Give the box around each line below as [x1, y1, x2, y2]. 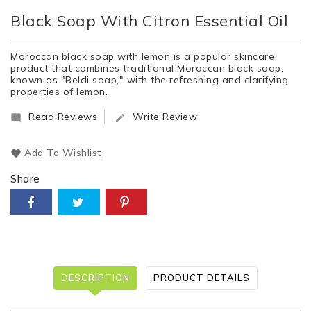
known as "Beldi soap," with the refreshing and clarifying [10, 74, 289, 87]
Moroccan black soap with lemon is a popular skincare [10, 50, 274, 63]
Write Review [133, 110, 197, 124]
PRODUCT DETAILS [153, 272, 251, 284]
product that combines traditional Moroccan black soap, [10, 62, 283, 75]
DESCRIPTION [60, 272, 130, 284]
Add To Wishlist [24, 146, 102, 160]
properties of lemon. [10, 85, 108, 99]
